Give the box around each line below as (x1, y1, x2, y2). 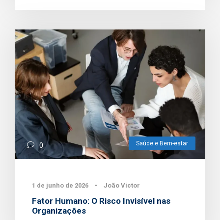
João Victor (104, 182, 140, 190)
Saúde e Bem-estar (136, 140, 188, 147)
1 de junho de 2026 (32, 182, 88, 190)
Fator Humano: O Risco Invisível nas (32, 196, 170, 206)
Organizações (32, 206, 86, 216)
